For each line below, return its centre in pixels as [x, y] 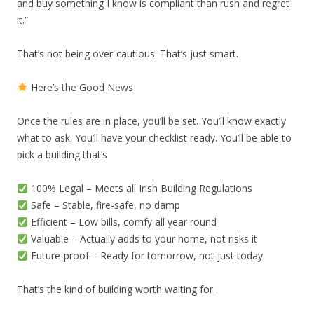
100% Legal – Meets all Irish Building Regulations [140, 189]
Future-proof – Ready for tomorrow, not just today [145, 256]
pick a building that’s [62, 155]
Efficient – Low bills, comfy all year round [122, 222]
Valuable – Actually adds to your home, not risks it [142, 239]
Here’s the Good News [80, 88]
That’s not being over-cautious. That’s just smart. [128, 54]
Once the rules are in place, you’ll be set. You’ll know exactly [151, 121]
